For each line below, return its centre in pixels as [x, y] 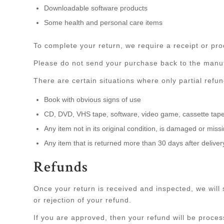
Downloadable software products [96, 8]
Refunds [61, 169]
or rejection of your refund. [82, 200]
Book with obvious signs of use [92, 100]
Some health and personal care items [103, 23]
